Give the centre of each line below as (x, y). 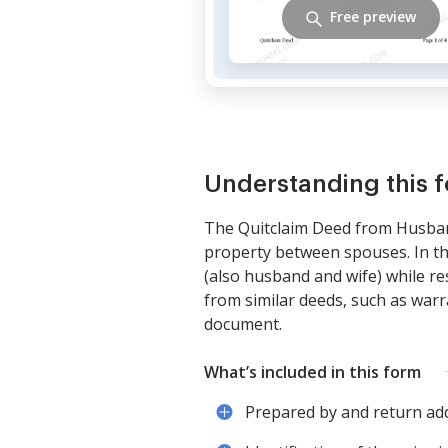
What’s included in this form (312, 371)
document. (243, 323)
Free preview (373, 17)
